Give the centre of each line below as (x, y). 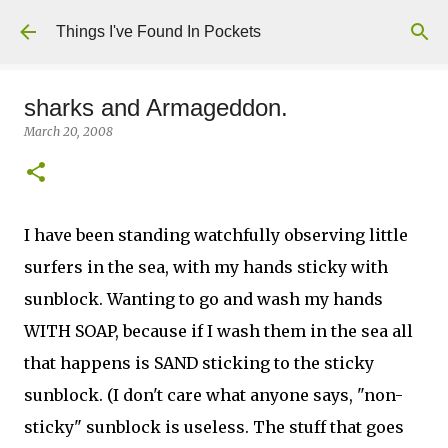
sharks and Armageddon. (156, 107)
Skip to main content (224, 24)
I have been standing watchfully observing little (216, 235)
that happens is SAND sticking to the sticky (199, 363)
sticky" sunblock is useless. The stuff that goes (214, 427)
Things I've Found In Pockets (158, 31)
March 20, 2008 (68, 131)
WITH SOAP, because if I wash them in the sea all (218, 331)
